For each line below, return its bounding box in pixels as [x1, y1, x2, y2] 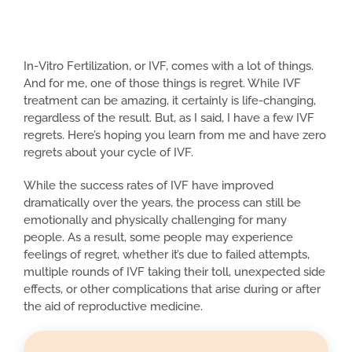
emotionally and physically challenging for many [24, 212, 287, 227]
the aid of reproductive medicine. [24, 299, 203, 313]
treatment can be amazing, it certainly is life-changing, [24, 93, 316, 108]
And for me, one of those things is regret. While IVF [24, 75, 301, 90]
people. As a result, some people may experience [24, 229, 293, 244]
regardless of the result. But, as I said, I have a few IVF [24, 110, 314, 125]
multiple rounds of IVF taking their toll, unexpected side [24, 264, 325, 279]
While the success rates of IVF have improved [24, 178, 273, 192]
